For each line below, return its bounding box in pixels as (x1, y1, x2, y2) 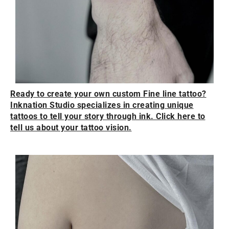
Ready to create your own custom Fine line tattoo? (10, 89, 207, 99)
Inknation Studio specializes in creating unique (10, 100, 194, 110)
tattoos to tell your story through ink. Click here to (10, 111, 205, 122)
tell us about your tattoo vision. (10, 123, 132, 133)
